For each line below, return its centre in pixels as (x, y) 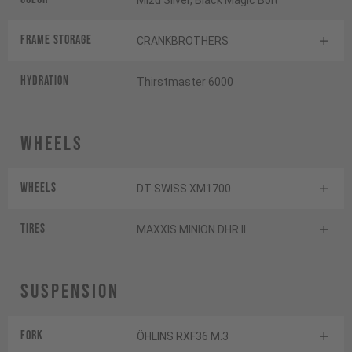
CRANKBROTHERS (183, 41)
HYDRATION (45, 82)
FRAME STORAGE (56, 41)
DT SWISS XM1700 (184, 189)
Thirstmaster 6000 (185, 82)
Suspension (70, 292)
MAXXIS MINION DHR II (191, 230)
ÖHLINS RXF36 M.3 (183, 337)
